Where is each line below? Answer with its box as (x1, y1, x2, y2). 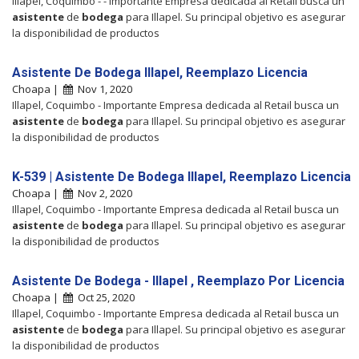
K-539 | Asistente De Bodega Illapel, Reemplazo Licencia (12, 168, 351, 184)
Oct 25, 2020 (73, 289, 135, 305)
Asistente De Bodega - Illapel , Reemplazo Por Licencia (12, 272, 345, 288)
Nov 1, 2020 (73, 81, 132, 96)
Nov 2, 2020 (73, 185, 132, 200)
